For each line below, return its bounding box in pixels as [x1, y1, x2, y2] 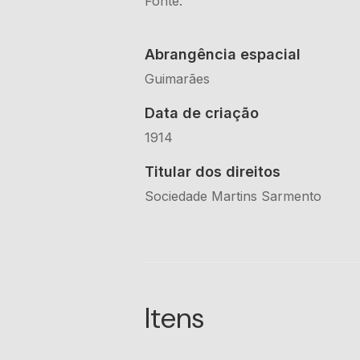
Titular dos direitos [145, 163, 280, 181]
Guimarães [145, 71, 210, 88]
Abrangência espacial [145, 46, 301, 63]
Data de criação [145, 104, 259, 122]
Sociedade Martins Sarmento [145, 188, 321, 205]
